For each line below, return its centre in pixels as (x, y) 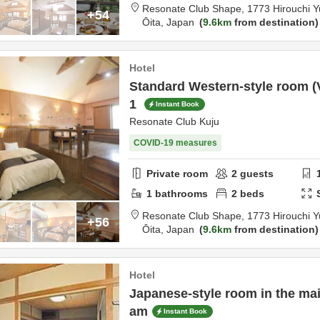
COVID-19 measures (175, 143)
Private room (177, 173)
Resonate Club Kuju (174, 121)
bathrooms (180, 193)
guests (256, 173)
